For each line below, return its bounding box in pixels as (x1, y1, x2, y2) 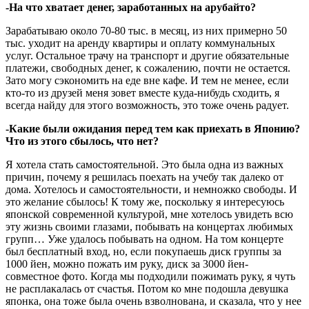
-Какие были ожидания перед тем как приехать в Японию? (6, 123, 300, 135)
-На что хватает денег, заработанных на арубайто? (6, 1, 256, 14)
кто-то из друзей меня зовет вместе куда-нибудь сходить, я (6, 87, 279, 99)
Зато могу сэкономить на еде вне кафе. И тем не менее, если (6, 74, 289, 87)
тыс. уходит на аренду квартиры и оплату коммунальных (6, 37, 275, 50)
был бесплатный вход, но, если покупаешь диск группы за (6, 246, 281, 258)
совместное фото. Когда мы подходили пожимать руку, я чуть (6, 270, 295, 283)
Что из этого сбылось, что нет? (6, 135, 159, 148)
